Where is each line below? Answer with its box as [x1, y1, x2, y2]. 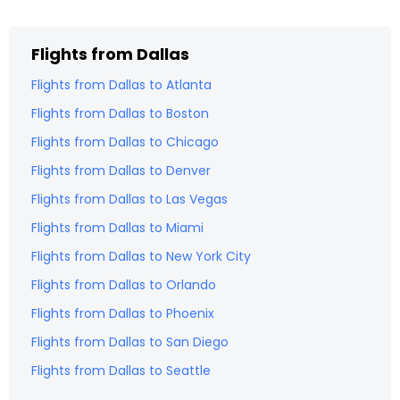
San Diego [166, 333, 229, 351]
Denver [166, 162, 211, 179]
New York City [166, 247, 251, 265]
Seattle [166, 362, 211, 379]
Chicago [166, 133, 219, 151]
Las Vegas [166, 190, 228, 208]
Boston [166, 104, 209, 122]
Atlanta [166, 76, 212, 94]
